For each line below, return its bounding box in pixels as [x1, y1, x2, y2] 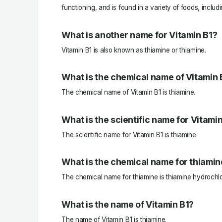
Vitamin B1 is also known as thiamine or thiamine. [61, 46, 206, 54]
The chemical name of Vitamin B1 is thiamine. [61, 88, 196, 97]
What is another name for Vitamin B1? [61, 29, 218, 40]
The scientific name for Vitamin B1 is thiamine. [61, 130, 198, 139]
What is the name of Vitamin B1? [61, 199, 194, 210]
